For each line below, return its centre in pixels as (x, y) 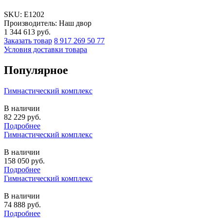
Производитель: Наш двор (48, 23)
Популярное (36, 70)
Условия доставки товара (45, 49)
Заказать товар (28, 40)
